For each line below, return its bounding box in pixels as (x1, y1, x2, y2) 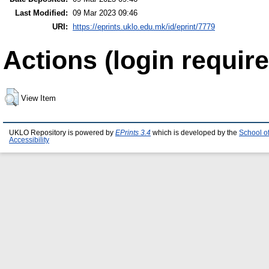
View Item (21, 93, 56, 103)
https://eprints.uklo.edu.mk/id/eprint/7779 (73, 22, 215, 31)
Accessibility (9, 136, 49, 144)
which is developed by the (151, 128, 239, 136)
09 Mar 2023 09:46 (73, 8, 138, 17)
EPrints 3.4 (115, 128, 151, 136)
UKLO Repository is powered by (9, 128, 115, 136)
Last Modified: (15, 8, 68, 17)
